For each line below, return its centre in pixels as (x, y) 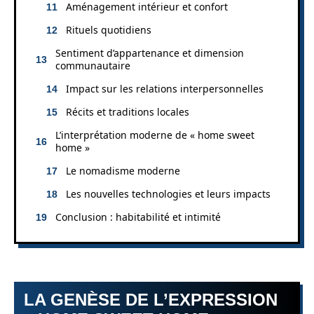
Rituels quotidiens (109, 29)
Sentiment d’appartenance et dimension (150, 53)
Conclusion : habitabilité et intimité (138, 217)
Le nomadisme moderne (123, 170)
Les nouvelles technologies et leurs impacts (168, 193)
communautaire (93, 65)
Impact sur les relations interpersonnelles (165, 88)
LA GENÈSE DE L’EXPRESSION (151, 300)
